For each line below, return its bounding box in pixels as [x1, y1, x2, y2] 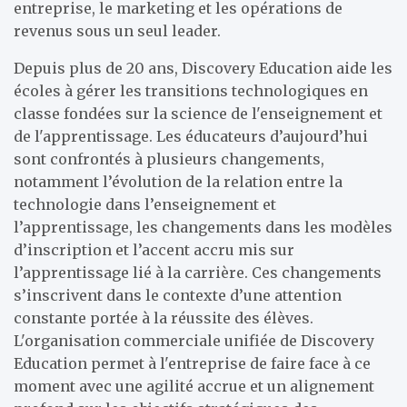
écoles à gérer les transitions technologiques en [14, 82, 368, 100]
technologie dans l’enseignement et [14, 195, 276, 213]
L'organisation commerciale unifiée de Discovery [14, 332, 374, 350]
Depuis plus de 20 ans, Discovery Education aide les [14, 59, 392, 77]
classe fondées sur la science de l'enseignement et [14, 104, 382, 123]
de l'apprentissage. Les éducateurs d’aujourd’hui [14, 127, 368, 145]
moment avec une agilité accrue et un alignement [14, 377, 374, 395]
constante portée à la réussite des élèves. [14, 309, 313, 327]
